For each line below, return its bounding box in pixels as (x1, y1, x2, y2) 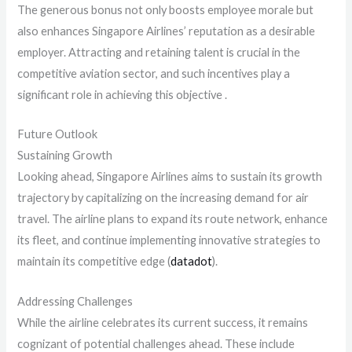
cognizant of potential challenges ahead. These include (17, 336, 295, 350)
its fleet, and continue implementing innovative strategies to (17, 233, 321, 247)
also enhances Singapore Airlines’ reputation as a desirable (17, 24, 316, 38)
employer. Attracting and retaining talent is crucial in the (17, 45, 301, 59)
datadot (170, 255, 213, 269)
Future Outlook (17, 127, 98, 141)
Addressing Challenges (17, 294, 134, 308)
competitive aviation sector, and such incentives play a (17, 66, 291, 80)
